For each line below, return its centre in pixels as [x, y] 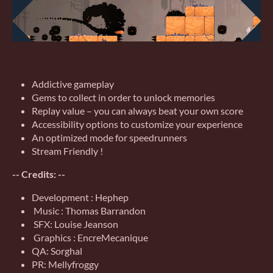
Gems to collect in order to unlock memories [123, 97]
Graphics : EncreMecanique [90, 237]
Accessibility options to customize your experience [137, 124]
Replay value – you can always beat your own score [137, 110]
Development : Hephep [81, 197]
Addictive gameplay [73, 83]
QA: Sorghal [57, 250]
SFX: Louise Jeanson [76, 224]
